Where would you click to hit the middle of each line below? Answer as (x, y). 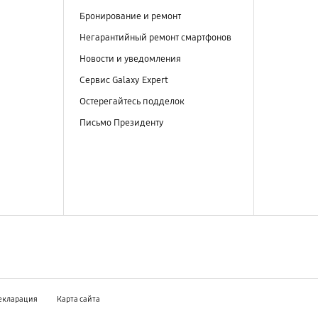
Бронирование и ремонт (130, 16)
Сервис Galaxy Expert (124, 80)
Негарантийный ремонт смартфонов (155, 37)
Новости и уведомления (130, 59)
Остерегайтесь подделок (132, 101)
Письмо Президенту (122, 123)
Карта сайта (78, 299)
